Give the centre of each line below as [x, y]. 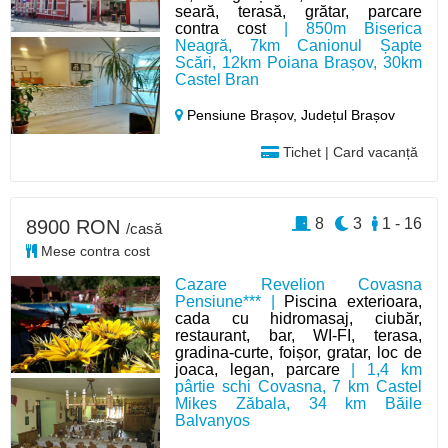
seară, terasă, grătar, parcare [298, 11]
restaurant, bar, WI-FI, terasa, [298, 335]
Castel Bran [217, 79]
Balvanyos [213, 420]
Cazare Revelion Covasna [298, 284]
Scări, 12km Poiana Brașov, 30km [298, 62]
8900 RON [76, 227]
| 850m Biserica [344, 28]
